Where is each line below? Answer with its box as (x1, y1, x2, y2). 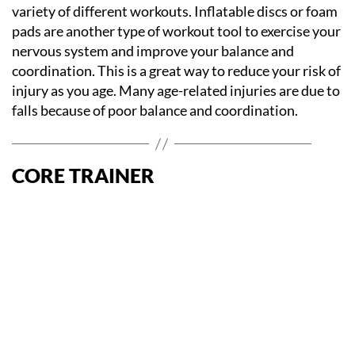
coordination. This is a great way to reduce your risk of (12, 62, 341, 79)
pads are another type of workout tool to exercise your (12, 22, 341, 40)
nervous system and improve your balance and (12, 42, 294, 59)
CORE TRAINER (12, 163, 155, 187)
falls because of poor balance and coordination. (12, 101, 298, 119)
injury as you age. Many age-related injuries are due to (12, 82, 340, 99)
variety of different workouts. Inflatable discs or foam (12, 2, 338, 20)
